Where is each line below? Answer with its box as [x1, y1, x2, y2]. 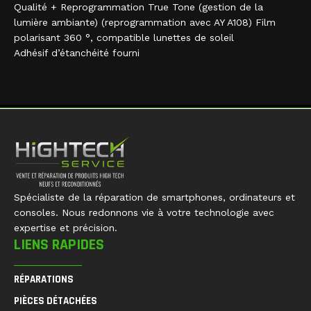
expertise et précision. [14, 222, 117, 234]
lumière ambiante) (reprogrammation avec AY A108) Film [14, 17, 276, 28]
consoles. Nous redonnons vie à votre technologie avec [14, 207, 274, 219]
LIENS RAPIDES [14, 235, 104, 255]
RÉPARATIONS [14, 272, 74, 286]
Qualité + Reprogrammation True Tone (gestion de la [14, 1, 263, 13]
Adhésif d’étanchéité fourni [14, 47, 140, 59]
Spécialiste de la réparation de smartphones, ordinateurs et [14, 192, 295, 203]
